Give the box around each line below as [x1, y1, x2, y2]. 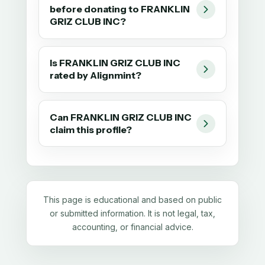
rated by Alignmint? [50, 69, 142, 82]
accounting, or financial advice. [72, 222, 193, 232]
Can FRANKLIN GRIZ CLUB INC [50, 111, 192, 123]
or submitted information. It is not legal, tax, [50, 208, 215, 219]
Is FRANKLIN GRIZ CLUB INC [50, 57, 181, 69]
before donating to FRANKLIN [50, 3, 190, 15]
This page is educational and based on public [43, 195, 222, 205]
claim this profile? [50, 123, 132, 135]
